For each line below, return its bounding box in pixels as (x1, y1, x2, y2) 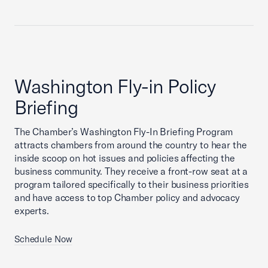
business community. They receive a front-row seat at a (14, 165, 248, 177)
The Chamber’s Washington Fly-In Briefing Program (14, 126, 233, 138)
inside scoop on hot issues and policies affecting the (14, 152, 235, 164)
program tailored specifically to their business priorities (14, 178, 249, 190)
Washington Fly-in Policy (14, 74, 215, 98)
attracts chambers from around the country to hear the (14, 139, 247, 151)
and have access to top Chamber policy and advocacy (14, 191, 240, 203)
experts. (14, 205, 49, 217)
